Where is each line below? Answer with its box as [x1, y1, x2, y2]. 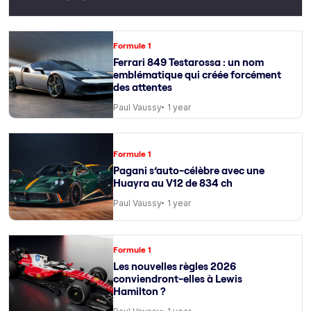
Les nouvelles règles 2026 [113, 259, 236, 273]
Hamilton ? [113, 284, 166, 298]
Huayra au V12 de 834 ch [113, 176, 233, 190]
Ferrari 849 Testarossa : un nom [113, 55, 264, 69]
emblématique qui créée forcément [113, 67, 281, 81]
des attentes [113, 80, 172, 94]
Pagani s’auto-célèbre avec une [113, 163, 264, 177]
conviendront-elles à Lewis [113, 271, 242, 285]
